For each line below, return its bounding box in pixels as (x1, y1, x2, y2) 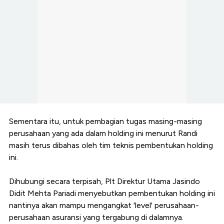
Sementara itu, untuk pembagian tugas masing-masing (9, 116, 202, 126)
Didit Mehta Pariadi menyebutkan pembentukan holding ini (9, 188, 215, 198)
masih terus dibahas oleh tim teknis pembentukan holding (9, 140, 213, 150)
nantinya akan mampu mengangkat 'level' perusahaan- (9, 200, 199, 210)
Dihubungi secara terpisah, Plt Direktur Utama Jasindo (9, 176, 200, 186)
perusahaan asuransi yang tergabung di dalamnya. (9, 212, 183, 222)
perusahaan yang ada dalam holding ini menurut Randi (9, 128, 197, 138)
